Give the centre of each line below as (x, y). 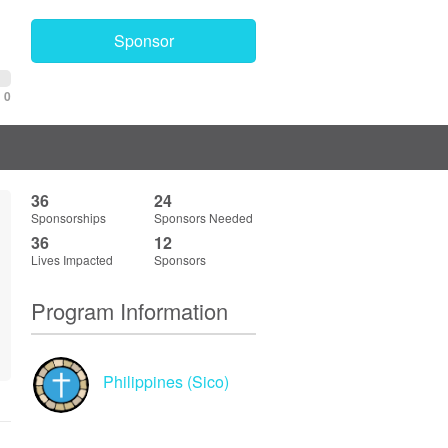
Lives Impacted (72, 260)
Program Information (129, 311)
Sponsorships (68, 218)
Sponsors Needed (203, 218)
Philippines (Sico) (166, 382)
